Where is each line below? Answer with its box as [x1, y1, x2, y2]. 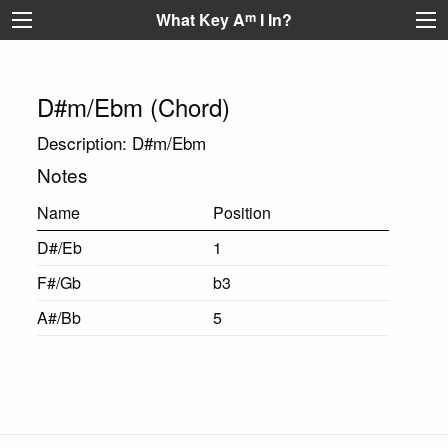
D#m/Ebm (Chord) [36, 89, 230, 124]
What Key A [156, 8, 245, 31]
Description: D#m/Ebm [36, 130, 206, 155]
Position [212, 201, 271, 224]
